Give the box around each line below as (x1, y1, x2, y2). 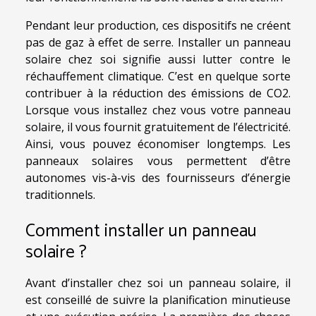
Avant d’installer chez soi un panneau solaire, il (25, 275, 291, 291)
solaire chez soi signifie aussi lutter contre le (25, 51, 291, 67)
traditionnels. (25, 187, 95, 202)
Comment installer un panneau (25, 217, 257, 247)
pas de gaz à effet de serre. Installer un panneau (25, 35, 291, 50)
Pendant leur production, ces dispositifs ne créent (25, 18, 291, 33)
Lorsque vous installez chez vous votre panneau (25, 102, 291, 118)
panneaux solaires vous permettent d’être (25, 153, 291, 169)
